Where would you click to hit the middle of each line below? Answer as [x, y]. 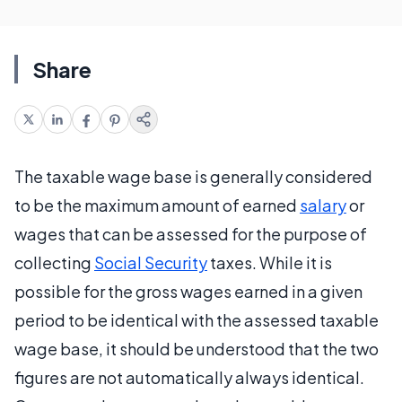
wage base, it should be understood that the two [197, 349]
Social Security [151, 262]
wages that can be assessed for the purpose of [191, 234]
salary [323, 205]
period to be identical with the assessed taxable [197, 320]
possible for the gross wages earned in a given [188, 291]
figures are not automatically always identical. [189, 377]
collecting [54, 262]
